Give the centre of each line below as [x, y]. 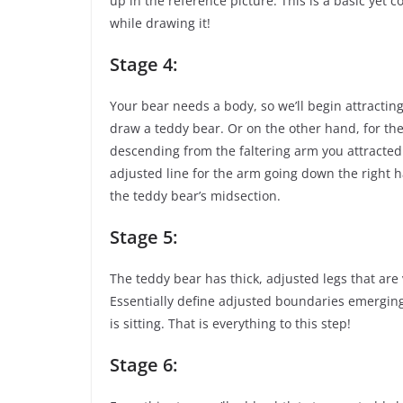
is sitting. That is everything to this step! [230, 324]
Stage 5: [143, 237]
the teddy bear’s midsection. [195, 196]
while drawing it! [160, 23]
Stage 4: [143, 65]
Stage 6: [143, 365]
